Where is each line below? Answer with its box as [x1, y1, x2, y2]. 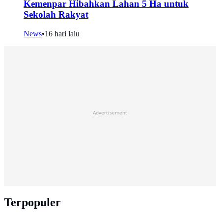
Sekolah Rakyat [24, 9, 88, 20]
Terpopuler [4, 195, 61, 209]
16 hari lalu [45, 29, 80, 38]
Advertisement [93, 109, 127, 116]
